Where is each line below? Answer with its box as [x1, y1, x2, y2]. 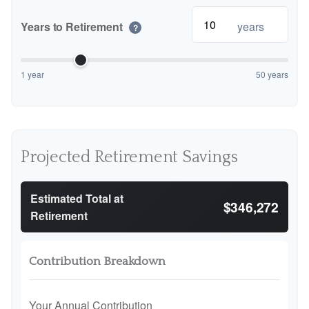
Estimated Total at [30, 190, 123, 206]
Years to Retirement [21, 18, 126, 34]
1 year [21, 68, 44, 80]
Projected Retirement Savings [21, 148, 238, 166]
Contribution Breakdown [29, 255, 166, 268]
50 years [256, 68, 288, 80]
